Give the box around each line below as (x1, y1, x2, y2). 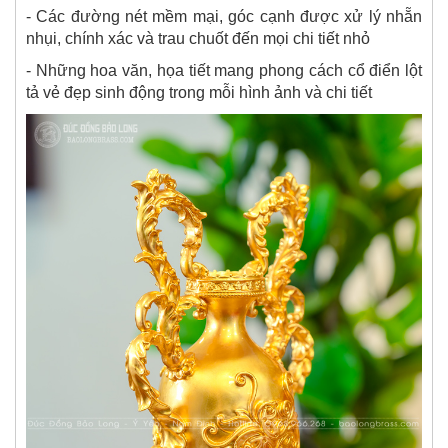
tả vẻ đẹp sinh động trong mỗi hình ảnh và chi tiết (26, 84, 372, 102)
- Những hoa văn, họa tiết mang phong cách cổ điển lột (26, 62, 422, 80)
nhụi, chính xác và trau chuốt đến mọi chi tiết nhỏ (26, 30, 370, 48)
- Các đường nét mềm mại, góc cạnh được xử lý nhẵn (26, 8, 422, 26)
